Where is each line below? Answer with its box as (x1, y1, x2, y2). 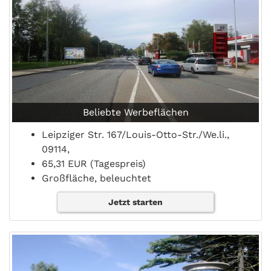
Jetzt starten (108, 197, 163, 207)
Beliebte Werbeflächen (82, 106, 189, 119)
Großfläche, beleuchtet (42, 172, 151, 184)
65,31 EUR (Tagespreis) (42, 158, 146, 170)
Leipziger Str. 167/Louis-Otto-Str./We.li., (42, 129, 229, 141)
